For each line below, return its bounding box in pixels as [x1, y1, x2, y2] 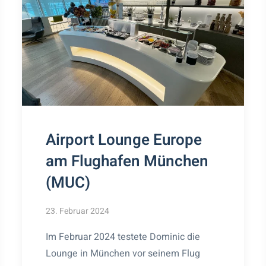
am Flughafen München [46, 150, 209, 173]
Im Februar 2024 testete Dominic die [46, 229, 201, 244]
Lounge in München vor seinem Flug [46, 246, 201, 261]
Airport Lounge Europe [46, 128, 202, 151]
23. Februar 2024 [46, 204, 110, 217]
